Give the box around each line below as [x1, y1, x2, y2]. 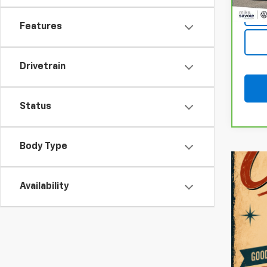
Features [20, 22, 62, 32]
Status [20, 102, 51, 111]
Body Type [20, 142, 67, 151]
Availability [20, 182, 69, 191]
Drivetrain [20, 62, 66, 72]
